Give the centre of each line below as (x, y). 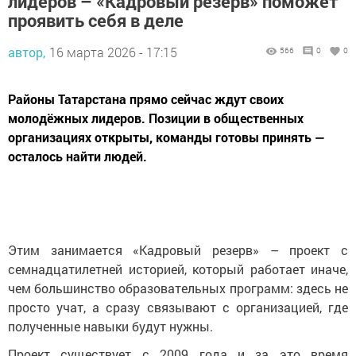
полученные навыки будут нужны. (110, 327)
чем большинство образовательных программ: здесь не (178, 288)
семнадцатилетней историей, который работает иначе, (178, 269)
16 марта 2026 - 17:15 (113, 52)
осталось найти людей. (77, 157)
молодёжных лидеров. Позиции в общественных (156, 118)
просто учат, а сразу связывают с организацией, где (178, 308)
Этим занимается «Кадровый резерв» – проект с (178, 250)
